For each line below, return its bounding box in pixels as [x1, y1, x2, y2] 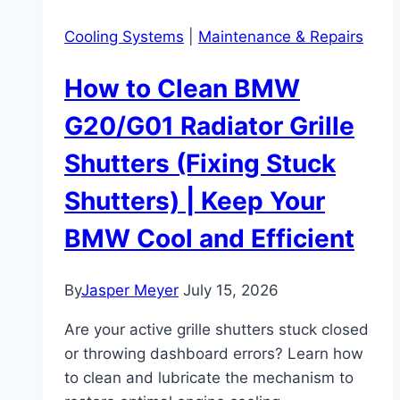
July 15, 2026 [183, 280, 279, 299]
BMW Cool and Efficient [64, 223, 354, 254]
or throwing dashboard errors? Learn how [64, 344, 363, 362]
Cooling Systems [64, 28, 184, 46]
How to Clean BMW [64, 73, 300, 104]
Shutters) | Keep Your [64, 186, 325, 217]
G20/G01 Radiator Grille [64, 111, 354, 142]
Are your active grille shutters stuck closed [64, 320, 369, 338]
